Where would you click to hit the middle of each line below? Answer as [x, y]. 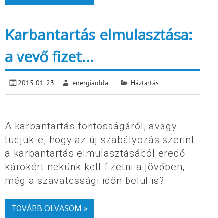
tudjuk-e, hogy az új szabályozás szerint [100, 140]
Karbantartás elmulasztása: [99, 35]
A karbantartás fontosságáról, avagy [91, 126]
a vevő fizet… [49, 56]
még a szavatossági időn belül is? [84, 181]
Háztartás [145, 83]
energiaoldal [91, 83]
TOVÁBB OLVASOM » [49, 209]
